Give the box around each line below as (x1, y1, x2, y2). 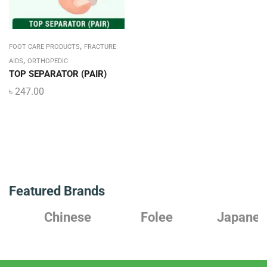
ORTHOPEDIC (27, 57, 68, 65)
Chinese (21, 209, 69, 225)
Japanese (194, 209, 251, 225)
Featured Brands (9, 183, 105, 198)
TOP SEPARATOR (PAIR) (9, 69, 107, 79)
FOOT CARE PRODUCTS (9, 43, 80, 51)
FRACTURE (84, 43, 116, 51)
